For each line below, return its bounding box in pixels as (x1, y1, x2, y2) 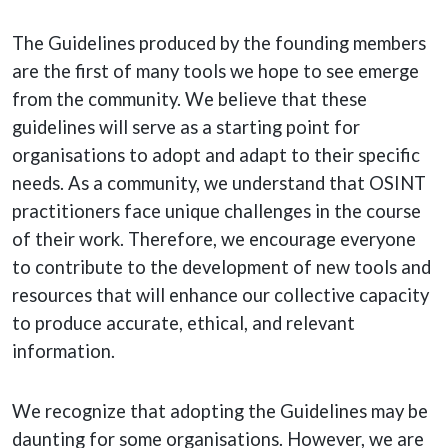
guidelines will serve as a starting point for (12, 116, 360, 138)
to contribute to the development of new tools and (12, 256, 431, 278)
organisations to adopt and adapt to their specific (12, 144, 420, 166)
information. (12, 340, 115, 362)
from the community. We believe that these (12, 88, 367, 110)
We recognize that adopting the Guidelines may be (12, 400, 428, 422)
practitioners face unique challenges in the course (12, 200, 421, 222)
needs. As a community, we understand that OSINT (12, 172, 426, 194)
